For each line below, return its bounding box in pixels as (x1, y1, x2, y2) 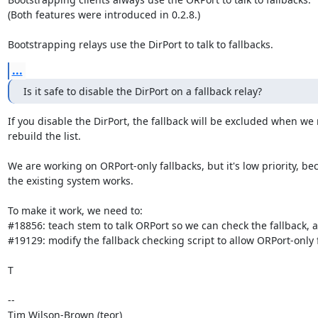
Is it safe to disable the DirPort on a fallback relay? (23, 84, 262, 98)
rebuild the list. (7, 129, 81, 143)
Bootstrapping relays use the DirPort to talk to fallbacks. (7, 38, 273, 51)
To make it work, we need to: (7, 204, 143, 217)
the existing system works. (7, 174, 133, 187)
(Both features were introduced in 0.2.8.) (7, 8, 200, 21)
